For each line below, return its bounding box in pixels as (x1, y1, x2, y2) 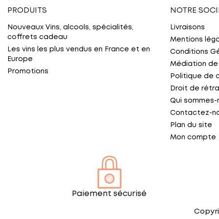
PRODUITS (7, 7, 47, 15)
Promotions (7, 68, 48, 75)
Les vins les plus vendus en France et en (7, 46, 150, 53)
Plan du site (170, 122, 212, 129)
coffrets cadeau (7, 34, 67, 41)
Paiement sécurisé (72, 190, 147, 198)
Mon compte (170, 134, 216, 141)
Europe (7, 56, 33, 63)
